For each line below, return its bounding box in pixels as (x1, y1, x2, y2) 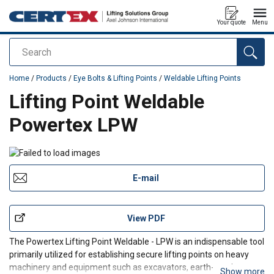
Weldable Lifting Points (164, 74, 241, 83)
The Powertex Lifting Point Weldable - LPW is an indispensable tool (9, 236, 264, 246)
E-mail (133, 172, 159, 183)
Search (9, 46, 42, 58)
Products (36, 74, 67, 83)
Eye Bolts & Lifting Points (73, 74, 157, 83)
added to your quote (9, 62, 87, 73)
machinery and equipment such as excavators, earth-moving (9, 262, 243, 272)
